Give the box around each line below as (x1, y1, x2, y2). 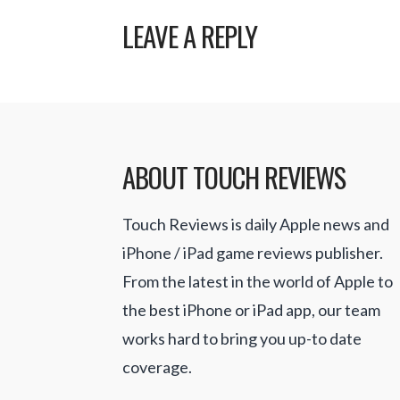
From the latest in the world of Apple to (122, 271, 393, 291)
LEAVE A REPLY (122, 15, 257, 57)
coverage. (122, 356, 192, 377)
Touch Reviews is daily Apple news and (122, 213, 389, 234)
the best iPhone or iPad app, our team (122, 299, 380, 320)
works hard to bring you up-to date (122, 328, 362, 348)
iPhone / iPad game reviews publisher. (122, 242, 383, 262)
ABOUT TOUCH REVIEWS (122, 155, 346, 197)
